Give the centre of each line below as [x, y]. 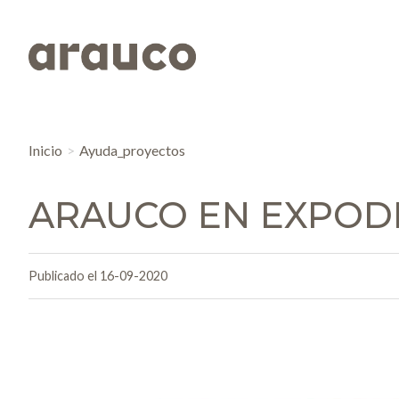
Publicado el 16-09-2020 [98, 276]
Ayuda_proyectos [132, 151]
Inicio [45, 151]
